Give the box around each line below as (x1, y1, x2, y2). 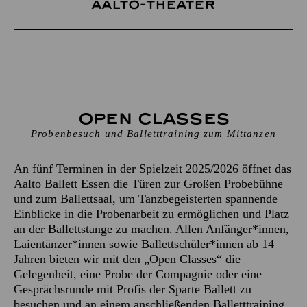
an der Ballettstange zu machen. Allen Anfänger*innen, (14, 222, 289, 236)
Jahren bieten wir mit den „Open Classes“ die (14, 252, 241, 266)
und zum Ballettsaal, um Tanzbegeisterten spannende (14, 192, 278, 206)
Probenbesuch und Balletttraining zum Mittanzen (31, 128, 276, 139)
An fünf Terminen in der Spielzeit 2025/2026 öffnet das (14, 162, 291, 175)
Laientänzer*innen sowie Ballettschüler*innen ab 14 (14, 237, 274, 251)
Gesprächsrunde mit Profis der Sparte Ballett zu (14, 282, 251, 296)
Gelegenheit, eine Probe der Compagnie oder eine (14, 267, 262, 281)
